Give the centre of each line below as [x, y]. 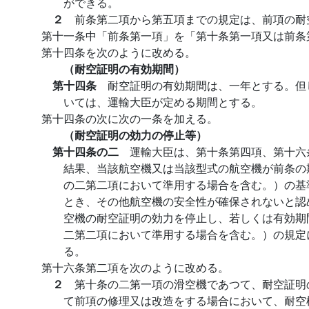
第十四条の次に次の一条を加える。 [130, 118]
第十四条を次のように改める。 [119, 52]
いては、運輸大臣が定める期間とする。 [163, 102]
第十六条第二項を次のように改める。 [135, 267]
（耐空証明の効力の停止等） [135, 135]
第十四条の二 [91, 151]
